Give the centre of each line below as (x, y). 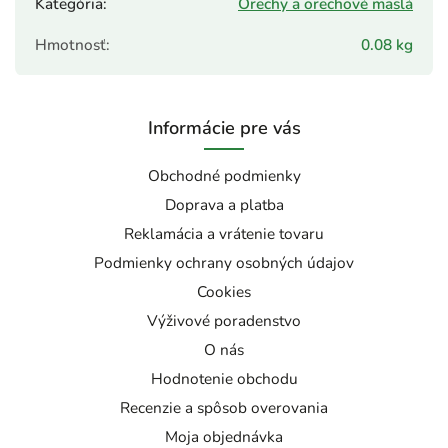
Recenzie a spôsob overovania (224, 408)
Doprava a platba (224, 205)
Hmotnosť (70, 45)
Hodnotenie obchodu (224, 379)
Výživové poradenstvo (224, 321)
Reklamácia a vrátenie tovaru (224, 234)
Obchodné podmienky (224, 176)
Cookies (224, 292)
